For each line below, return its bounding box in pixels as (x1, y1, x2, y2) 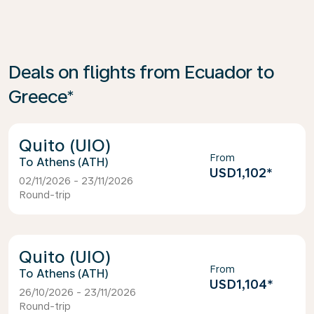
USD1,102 (209, 165, 266, 180)
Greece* (8, 86, 74, 107)
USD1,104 (209, 277, 267, 292)
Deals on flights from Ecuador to (8, 61, 274, 83)
